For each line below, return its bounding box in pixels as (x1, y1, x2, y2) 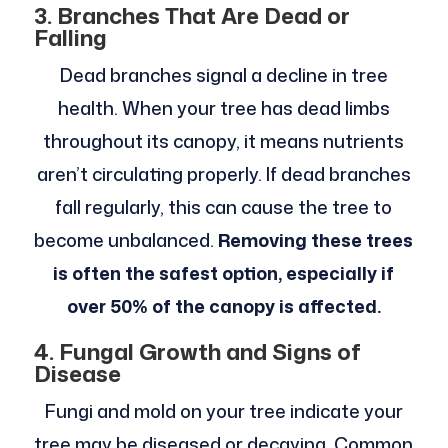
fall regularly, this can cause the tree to (55, 194, 393, 221)
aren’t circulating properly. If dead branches (36, 161, 411, 188)
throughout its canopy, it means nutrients (43, 128, 405, 155)
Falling (33, 22, 107, 54)
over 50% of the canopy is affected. (66, 293, 381, 320)
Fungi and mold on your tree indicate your (44, 398, 403, 425)
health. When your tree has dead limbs (57, 95, 390, 122)
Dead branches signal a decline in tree (59, 62, 388, 89)
